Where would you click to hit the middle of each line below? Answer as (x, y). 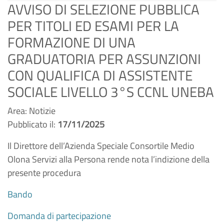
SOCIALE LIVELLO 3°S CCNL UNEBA (111, 92)
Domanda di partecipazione (59, 216)
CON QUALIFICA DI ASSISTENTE (100, 75)
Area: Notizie (31, 111)
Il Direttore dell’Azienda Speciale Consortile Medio (101, 146)
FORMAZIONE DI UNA (71, 42)
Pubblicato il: (32, 124)
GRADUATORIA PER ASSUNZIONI (104, 59)
